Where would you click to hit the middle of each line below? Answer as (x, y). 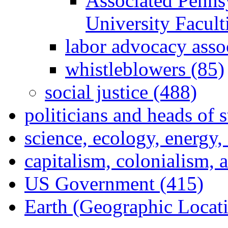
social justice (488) (121, 92)
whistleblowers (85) (145, 69)
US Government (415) (114, 183)
